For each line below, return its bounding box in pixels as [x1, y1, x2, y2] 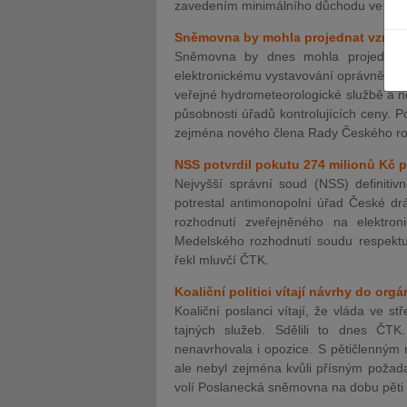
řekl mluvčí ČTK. [174, 253, 269, 267]
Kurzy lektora [99, 141, 174, 154]
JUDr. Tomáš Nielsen [84, 114, 201, 128]
